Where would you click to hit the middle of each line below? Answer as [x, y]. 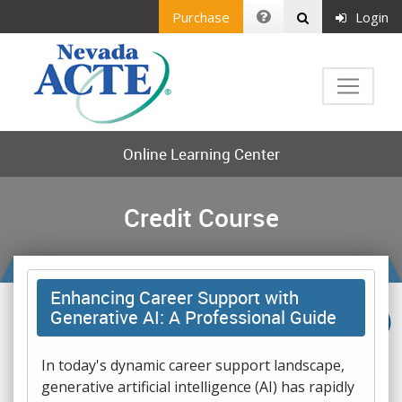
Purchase [201, 17]
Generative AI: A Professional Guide [193, 317]
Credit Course [201, 217]
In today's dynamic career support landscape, [193, 365]
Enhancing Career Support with [175, 297]
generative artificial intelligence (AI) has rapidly [198, 387]
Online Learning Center [201, 154]
